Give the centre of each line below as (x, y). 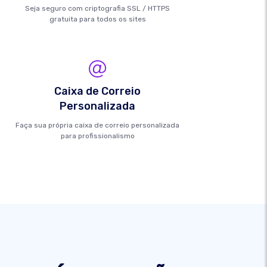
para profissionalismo (97, 136)
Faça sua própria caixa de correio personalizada (98, 125)
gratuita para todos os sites (97, 19)
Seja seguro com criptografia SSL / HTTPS (98, 8)
